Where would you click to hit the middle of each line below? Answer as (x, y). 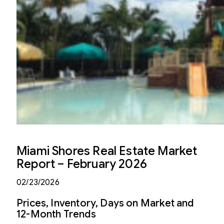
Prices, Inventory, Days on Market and (105, 203)
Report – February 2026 (82, 164)
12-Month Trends (56, 214)
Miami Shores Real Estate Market (107, 151)
